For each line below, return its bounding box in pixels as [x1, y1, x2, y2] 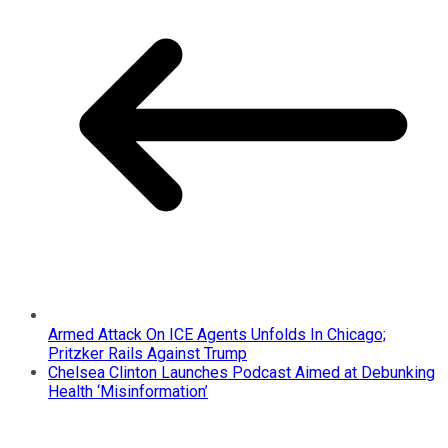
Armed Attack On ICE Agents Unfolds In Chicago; [48, 324, 386, 344]
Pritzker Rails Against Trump [48, 343, 247, 363]
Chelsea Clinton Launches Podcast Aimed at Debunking [48, 362, 435, 382]
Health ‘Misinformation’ [48, 381, 208, 401]
